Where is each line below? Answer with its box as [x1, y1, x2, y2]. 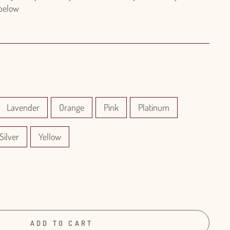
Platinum [138, 102, 169, 113]
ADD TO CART [30, 218, 93, 227]
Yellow [39, 131, 61, 142]
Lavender [7, 102, 40, 113]
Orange [59, 102, 84, 113]
